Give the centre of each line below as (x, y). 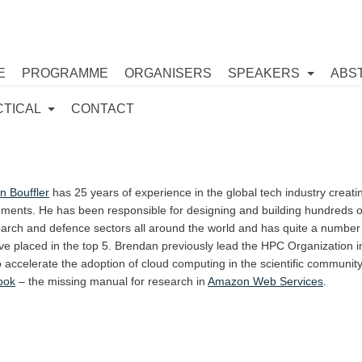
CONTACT (103, 109)
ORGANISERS (168, 73)
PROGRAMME (65, 73)
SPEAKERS (265, 73)
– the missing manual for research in (112, 281)
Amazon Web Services (265, 281)
